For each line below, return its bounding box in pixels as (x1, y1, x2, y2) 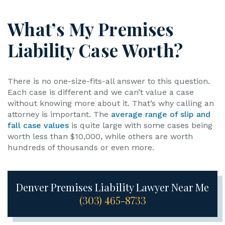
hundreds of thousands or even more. (8, 143, 154, 152)
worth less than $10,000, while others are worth (8, 132, 193, 141)
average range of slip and (111, 109, 210, 119)
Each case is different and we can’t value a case (8, 87, 194, 97)
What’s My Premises (8, 17, 174, 41)
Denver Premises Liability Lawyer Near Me (16, 180, 209, 194)
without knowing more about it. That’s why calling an (8, 98, 214, 108)
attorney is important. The (8, 109, 111, 119)
